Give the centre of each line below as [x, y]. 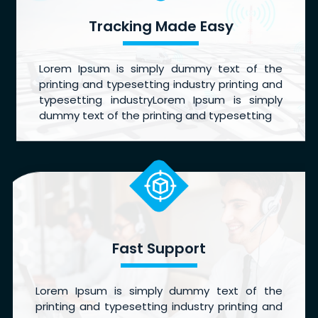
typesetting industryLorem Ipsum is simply [161, 99]
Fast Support [159, 248]
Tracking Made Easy [161, 26]
